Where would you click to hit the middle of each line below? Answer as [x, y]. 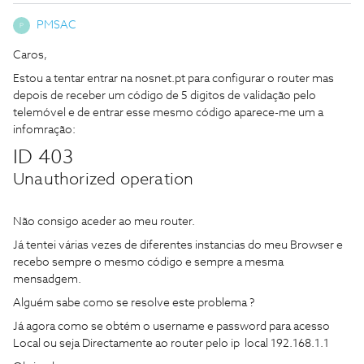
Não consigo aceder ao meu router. [104, 222]
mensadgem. [47, 279]
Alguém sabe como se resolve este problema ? [135, 303]
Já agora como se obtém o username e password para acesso [171, 327]
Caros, [30, 55]
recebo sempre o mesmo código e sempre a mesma [148, 262]
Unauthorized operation [104, 180]
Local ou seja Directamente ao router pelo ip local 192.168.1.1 [171, 344]
